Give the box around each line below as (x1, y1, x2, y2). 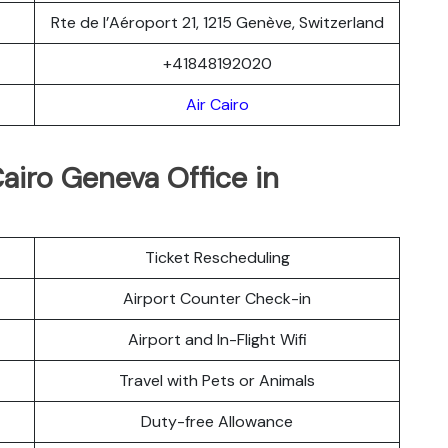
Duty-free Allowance (141, 410, 293, 432)
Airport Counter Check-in (123, 287, 311, 309)
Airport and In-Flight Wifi (127, 328, 307, 350)
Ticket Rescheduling (144, 246, 290, 268)
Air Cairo (185, 93, 249, 115)
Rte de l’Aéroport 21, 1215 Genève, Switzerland (50, 11, 384, 33)
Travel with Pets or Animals (119, 369, 315, 391)
